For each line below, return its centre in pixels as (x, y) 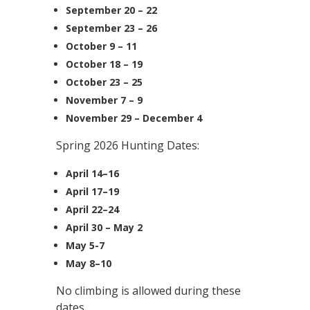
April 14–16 (92, 173)
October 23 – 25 (104, 82)
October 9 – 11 (101, 46)
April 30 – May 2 (104, 227)
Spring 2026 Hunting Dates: (127, 145)
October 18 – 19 (104, 64)
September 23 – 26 (111, 28)
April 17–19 (92, 191)
